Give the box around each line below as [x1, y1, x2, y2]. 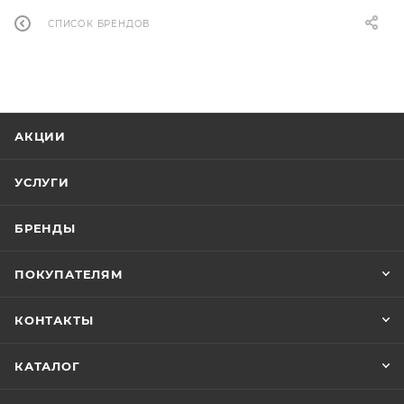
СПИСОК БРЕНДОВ [48, 18, 151, 31]
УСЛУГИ [14, 175, 69, 189]
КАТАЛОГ [14, 359, 80, 373]
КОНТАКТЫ [14, 313, 94, 327]
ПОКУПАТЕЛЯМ [14, 267, 124, 281]
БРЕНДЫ [14, 221, 76, 235]
